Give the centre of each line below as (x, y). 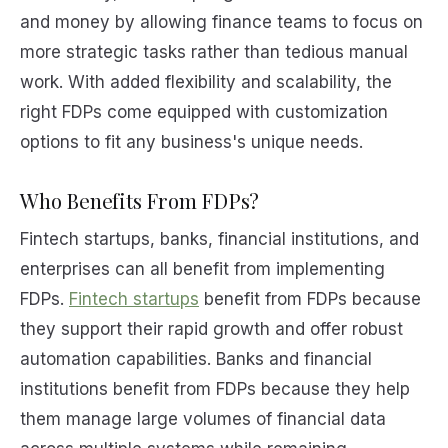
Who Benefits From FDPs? (140, 199)
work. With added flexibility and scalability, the (206, 81)
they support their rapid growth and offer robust (211, 329)
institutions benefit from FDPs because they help (215, 389)
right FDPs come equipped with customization (204, 111)
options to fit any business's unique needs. (191, 141)
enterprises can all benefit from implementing (202, 269)
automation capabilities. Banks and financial (196, 359)
